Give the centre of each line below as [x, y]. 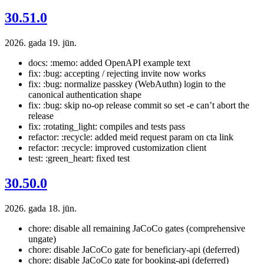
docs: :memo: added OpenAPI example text [109, 63]
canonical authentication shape [85, 95]
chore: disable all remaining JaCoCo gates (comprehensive [137, 229]
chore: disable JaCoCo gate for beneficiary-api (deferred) [134, 250]
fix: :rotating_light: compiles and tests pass [107, 127]
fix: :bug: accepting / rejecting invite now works [117, 74]
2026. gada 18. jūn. [41, 209]
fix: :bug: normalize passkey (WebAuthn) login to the [127, 84]
